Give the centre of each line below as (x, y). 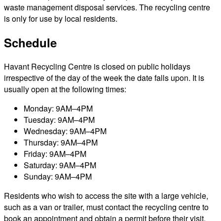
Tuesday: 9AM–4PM (59, 119)
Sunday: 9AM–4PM (58, 176)
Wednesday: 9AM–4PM (65, 131)
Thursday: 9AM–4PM (61, 142)
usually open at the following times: (65, 89)
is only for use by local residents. (61, 18)
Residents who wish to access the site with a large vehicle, (106, 195)
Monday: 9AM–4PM (58, 108)
